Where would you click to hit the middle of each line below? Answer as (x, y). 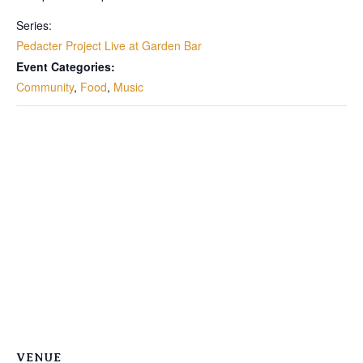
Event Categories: (66, 67)
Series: (34, 26)
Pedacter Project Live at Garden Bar (109, 46)
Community (45, 87)
